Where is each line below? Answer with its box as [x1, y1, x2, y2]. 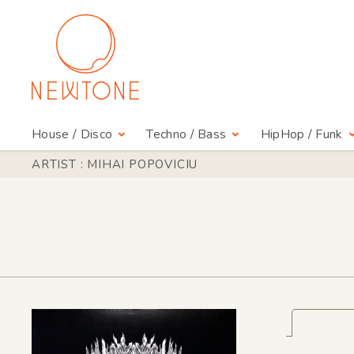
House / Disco [32, 126, 113, 144]
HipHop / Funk [260, 126, 343, 144]
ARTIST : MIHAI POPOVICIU [32, 156, 198, 172]
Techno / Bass [146, 126, 227, 144]
